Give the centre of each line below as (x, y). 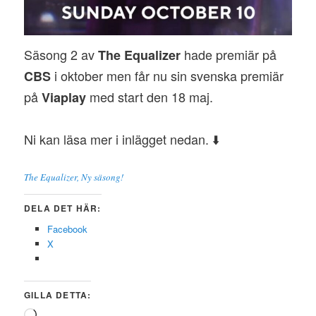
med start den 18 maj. (150, 97)
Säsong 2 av (61, 55)
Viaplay (64, 98)
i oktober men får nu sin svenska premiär (168, 76)
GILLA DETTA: (58, 295)
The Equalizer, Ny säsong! (74, 177)
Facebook (67, 229)
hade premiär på (229, 55)
